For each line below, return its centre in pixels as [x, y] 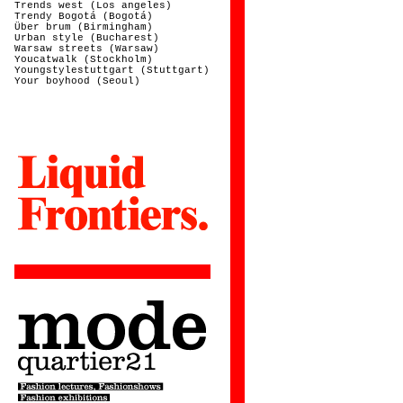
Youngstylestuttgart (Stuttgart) [112, 70]
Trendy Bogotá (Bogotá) [84, 16]
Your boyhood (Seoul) [78, 81]
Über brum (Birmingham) [84, 27]
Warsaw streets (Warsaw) [87, 49]
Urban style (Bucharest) [87, 38]
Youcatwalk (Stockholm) [84, 59]
